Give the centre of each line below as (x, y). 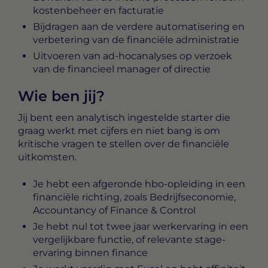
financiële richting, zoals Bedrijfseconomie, (134, 197)
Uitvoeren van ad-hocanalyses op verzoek (133, 56)
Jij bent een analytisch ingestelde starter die (124, 118)
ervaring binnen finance (90, 252)
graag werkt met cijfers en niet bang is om (119, 131)
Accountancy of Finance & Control (114, 210)
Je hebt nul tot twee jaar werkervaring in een (141, 226)
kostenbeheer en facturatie (98, 11)
